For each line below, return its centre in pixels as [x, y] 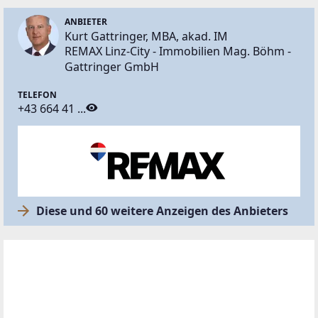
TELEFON [37, 94]
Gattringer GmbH [112, 66]
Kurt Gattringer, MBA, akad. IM [146, 36]
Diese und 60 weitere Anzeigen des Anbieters [162, 210]
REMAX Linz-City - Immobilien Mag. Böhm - [178, 51]
